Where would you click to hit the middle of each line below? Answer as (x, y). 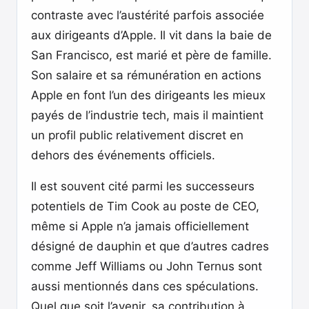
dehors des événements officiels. (123, 155)
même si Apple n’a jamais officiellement (140, 226)
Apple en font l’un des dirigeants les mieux (148, 95)
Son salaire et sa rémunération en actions (146, 75)
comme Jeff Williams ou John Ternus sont (147, 266)
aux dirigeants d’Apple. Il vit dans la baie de (151, 35)
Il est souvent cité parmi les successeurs (143, 186)
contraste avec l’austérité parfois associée (148, 15)
